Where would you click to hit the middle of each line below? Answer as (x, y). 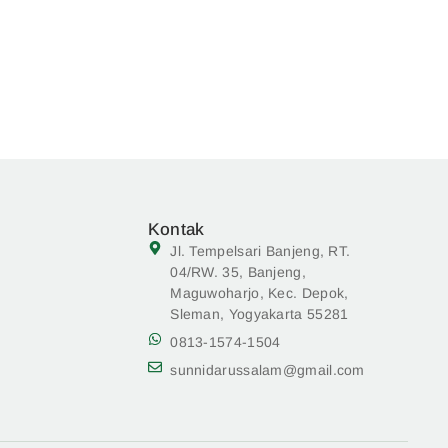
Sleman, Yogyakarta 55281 (259, 314)
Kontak (176, 230)
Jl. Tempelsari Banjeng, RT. (260, 251)
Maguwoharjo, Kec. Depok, (259, 293)
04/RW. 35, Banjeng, (238, 272)
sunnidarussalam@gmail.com (267, 370)
